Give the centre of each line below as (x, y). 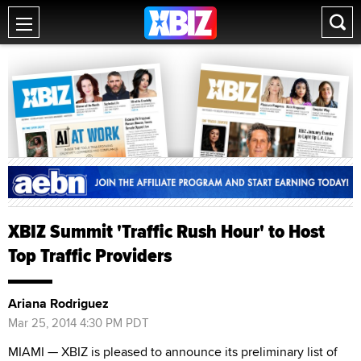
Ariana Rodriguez (58, 303)
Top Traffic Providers (90, 255)
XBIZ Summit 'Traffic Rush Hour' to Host (166, 231)
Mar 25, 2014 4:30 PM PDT (79, 322)
